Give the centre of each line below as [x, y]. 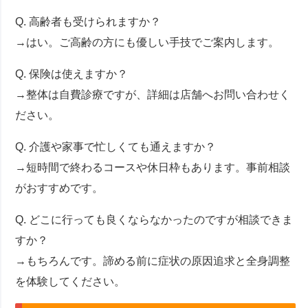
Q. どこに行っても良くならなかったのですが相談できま [154, 220]
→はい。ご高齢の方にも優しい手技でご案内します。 [147, 43]
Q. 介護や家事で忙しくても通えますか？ [116, 147]
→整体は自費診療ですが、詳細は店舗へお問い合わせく [153, 95]
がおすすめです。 [59, 188]
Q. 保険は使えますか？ [72, 74]
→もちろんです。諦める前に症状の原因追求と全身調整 [153, 261]
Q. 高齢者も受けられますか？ [88, 22]
